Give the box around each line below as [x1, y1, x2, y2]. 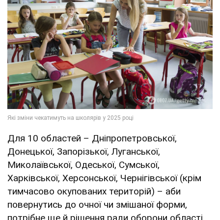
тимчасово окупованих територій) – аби [7, 186, 181, 197]
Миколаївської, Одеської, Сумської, [7, 159, 160, 171]
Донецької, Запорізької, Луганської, [7, 146, 160, 158]
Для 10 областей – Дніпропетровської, [7, 133, 177, 144]
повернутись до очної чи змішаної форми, [7, 199, 187, 211]
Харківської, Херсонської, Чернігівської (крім [7, 172, 201, 184]
